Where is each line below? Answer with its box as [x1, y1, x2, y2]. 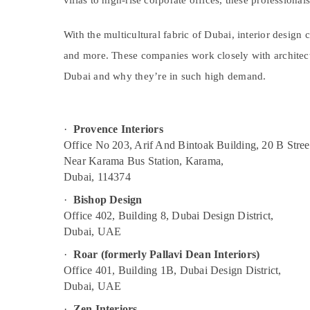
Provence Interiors [73, 123, 163, 135]
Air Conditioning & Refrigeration [75, 48, 235, 62]
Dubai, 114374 [64, 171, 131, 183]
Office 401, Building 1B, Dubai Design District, [64, 264, 282, 276]
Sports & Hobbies [75, 1, 163, 15]
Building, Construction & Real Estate [75, 25, 255, 39]
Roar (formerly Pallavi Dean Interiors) [73, 248, 260, 260]
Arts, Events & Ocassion [75, 95, 194, 109]
